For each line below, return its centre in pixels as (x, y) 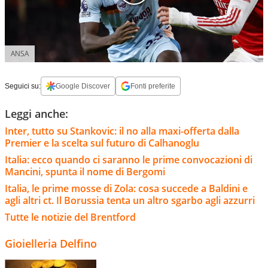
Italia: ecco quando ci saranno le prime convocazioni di (129, 160)
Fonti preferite (153, 86)
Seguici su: (23, 86)
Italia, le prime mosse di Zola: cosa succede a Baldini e (126, 189)
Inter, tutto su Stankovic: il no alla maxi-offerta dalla (122, 131)
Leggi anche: (36, 114)
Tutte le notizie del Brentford (70, 217)
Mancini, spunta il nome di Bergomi (85, 172)
